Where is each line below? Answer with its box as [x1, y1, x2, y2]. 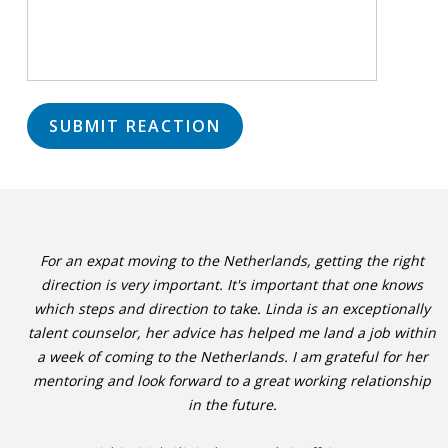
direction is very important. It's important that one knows [41, 275, 423, 294]
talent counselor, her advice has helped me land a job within [28, 323, 436, 342]
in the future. [187, 395, 277, 414]
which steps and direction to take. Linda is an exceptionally [34, 299, 430, 318]
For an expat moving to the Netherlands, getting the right [40, 251, 424, 270]
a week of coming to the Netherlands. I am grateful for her [36, 347, 428, 366]
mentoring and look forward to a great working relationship [33, 371, 431, 390]
